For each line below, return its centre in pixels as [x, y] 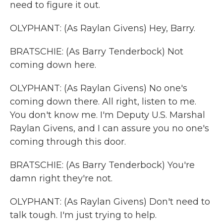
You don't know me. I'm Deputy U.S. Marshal [108, 115]
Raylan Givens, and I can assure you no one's [110, 128]
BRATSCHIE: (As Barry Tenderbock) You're [102, 165]
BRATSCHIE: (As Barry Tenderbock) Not [97, 52]
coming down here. [53, 65]
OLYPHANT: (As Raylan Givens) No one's [99, 88]
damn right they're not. [61, 178]
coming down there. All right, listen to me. [103, 102]
